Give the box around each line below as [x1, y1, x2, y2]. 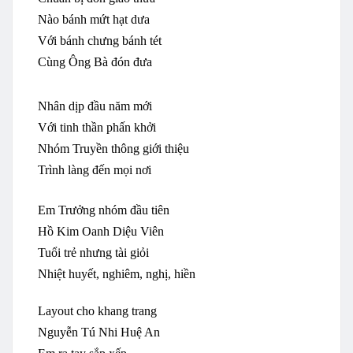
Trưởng [58, 203, 95, 217]
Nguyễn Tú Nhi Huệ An [38, 325, 160, 339]
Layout [38, 303, 76, 318]
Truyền [72, 141, 108, 155]
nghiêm [102, 266, 139, 281]
